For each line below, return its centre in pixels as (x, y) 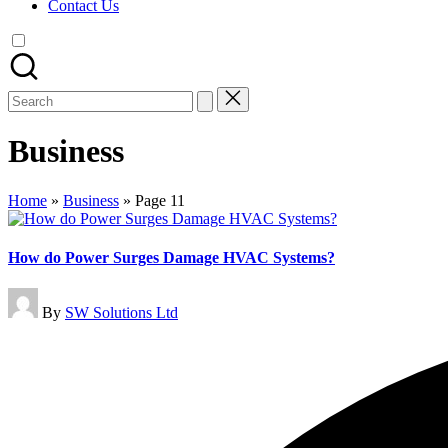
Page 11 (160, 200)
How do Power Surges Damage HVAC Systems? (171, 258)
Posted (28, 296)
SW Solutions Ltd (121, 313)
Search (28, 94)
